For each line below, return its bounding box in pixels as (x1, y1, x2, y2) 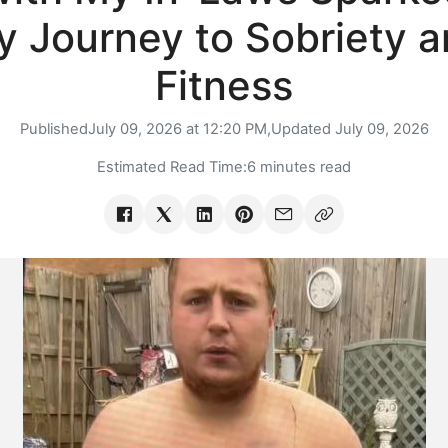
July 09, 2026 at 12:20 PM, (87, 120, 271, 139)
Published (19, 120, 88, 139)
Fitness (155, 61, 293, 111)
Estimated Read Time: (97, 158, 247, 177)
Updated (270, 120, 335, 139)
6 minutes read (247, 158, 351, 177)
